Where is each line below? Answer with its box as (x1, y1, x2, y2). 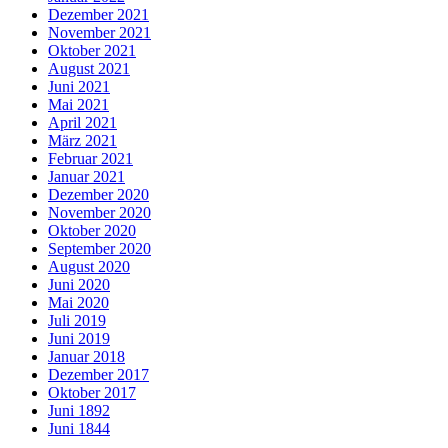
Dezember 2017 (48, 366, 149, 384)
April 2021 (48, 114, 117, 132)
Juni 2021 (48, 78, 110, 96)
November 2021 (48, 24, 151, 42)
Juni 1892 (48, 402, 110, 420)
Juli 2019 (48, 312, 106, 330)
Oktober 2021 (48, 42, 136, 60)
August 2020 (48, 258, 130, 276)
